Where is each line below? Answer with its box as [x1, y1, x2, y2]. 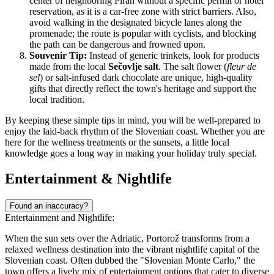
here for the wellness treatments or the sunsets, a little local [5, 136, 229, 147]
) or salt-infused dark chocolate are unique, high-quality [40, 72, 253, 83]
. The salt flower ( [158, 61, 227, 72]
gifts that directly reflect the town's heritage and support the [29, 83, 256, 94]
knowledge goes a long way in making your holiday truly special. [5, 147, 257, 158]
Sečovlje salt [108, 61, 158, 72]
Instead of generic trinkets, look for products [87, 50, 259, 61]
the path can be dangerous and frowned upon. [29, 39, 206, 50]
